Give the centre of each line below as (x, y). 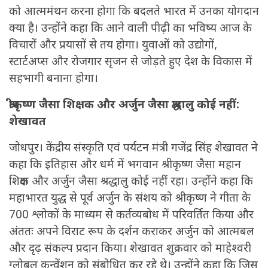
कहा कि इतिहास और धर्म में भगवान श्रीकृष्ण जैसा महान (125, 164)
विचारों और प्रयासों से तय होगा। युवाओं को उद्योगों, (113, 45)
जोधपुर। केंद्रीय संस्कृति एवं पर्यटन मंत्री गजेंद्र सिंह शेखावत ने (133, 147)
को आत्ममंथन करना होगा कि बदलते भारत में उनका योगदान (134, 11)
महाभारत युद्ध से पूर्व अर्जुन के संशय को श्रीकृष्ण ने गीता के (130, 198)
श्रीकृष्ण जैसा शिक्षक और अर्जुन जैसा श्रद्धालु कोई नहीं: (124, 104)
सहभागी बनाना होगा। (54, 78)
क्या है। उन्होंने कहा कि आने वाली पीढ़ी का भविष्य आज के (130, 28)
